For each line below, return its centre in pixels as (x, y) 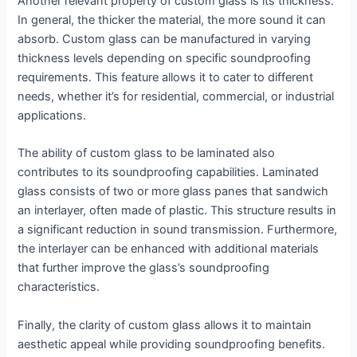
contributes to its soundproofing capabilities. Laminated (169, 173)
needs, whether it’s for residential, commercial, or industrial (176, 97)
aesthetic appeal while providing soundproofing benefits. (172, 344)
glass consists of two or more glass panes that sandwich (173, 192)
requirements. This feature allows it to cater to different (166, 78)
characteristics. (59, 287)
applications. (52, 116)
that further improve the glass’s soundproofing (144, 268)
